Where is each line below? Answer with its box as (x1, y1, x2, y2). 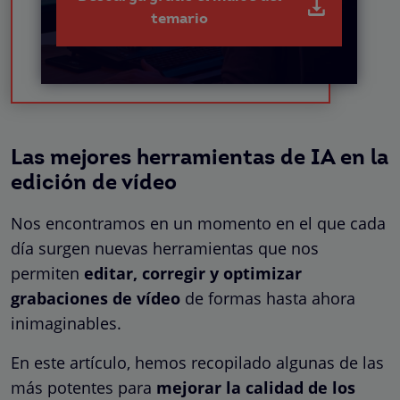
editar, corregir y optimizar (84, 262, 302, 284)
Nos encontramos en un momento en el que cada (11, 212, 386, 234)
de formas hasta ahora (180, 287, 355, 309)
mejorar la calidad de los (156, 376, 355, 398)
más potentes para (11, 376, 156, 398)
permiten (11, 262, 84, 284)
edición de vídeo (11, 172, 177, 195)
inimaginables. (11, 312, 121, 334)
